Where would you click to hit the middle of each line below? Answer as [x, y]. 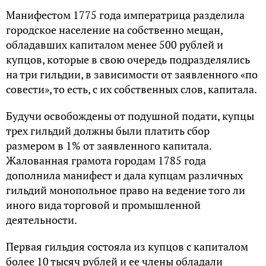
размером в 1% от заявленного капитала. [109, 145]
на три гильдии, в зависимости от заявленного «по [132, 74]
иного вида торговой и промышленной [103, 205]
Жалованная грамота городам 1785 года [106, 160]
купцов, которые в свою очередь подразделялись [128, 59]
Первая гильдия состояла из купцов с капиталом [127, 246]
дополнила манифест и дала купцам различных [124, 175]
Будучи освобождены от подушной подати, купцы [130, 116]
